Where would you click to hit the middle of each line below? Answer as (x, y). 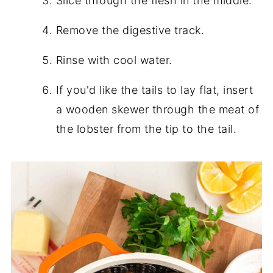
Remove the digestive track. (130, 30)
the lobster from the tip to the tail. (146, 129)
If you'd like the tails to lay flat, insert (154, 90)
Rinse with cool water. (114, 60)
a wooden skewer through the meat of (158, 109)
